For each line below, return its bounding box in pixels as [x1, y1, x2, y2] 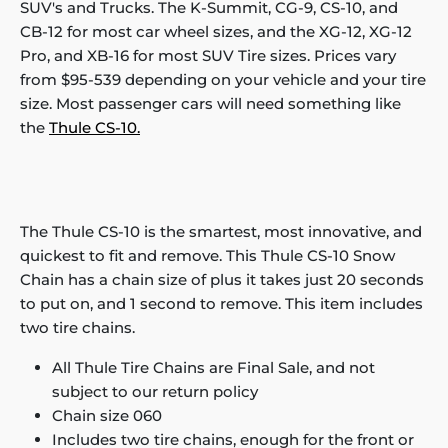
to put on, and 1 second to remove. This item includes [20, 294, 423, 314]
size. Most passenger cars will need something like [20, 94, 401, 114]
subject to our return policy [52, 382, 258, 402]
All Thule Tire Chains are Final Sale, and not [52, 358, 375, 378]
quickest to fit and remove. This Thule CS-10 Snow [20, 246, 395, 266]
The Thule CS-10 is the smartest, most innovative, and [20, 222, 422, 242]
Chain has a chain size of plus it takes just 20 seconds [20, 270, 424, 290]
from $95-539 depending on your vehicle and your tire [20, 70, 426, 90]
